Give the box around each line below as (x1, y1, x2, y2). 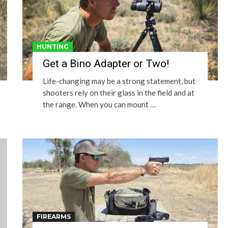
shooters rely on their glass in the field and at (43, 88, 194, 97)
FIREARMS (37, 213, 71, 220)
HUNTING (37, 43, 69, 50)
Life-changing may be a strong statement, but (43, 76, 195, 85)
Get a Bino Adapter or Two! (43, 58, 169, 70)
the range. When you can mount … (43, 100, 156, 109)
